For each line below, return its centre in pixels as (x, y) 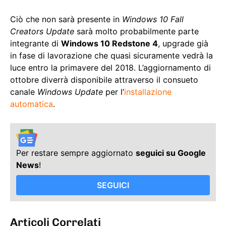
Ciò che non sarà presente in (66, 19)
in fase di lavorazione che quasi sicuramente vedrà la (111, 56)
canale (24, 92)
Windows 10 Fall (153, 19)
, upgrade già (183, 44)
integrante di (36, 44)
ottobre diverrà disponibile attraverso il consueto (104, 80)
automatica (32, 104)
